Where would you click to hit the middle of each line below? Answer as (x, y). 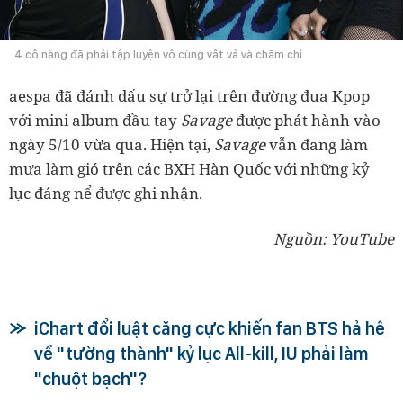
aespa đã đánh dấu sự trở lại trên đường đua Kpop (189, 95)
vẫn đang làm (317, 144)
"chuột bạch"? (90, 378)
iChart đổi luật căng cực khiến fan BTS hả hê (210, 328)
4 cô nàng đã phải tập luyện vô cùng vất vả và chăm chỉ (158, 54)
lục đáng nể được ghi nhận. (106, 193)
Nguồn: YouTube (334, 238)
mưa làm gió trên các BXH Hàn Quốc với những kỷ (189, 168)
